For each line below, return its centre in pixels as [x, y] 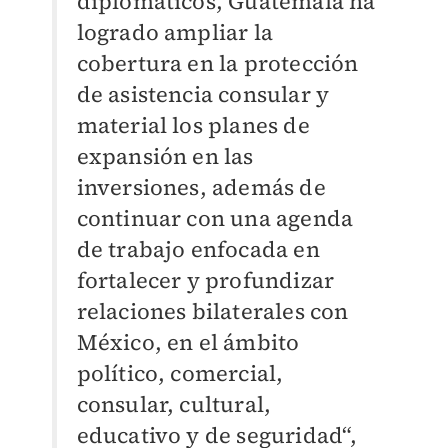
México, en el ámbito [188, 342]
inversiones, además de [201, 187]
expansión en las [165, 156]
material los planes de [193, 125]
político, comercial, [180, 373]
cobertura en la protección [217, 63]
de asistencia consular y [203, 94]
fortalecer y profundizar [205, 280]
